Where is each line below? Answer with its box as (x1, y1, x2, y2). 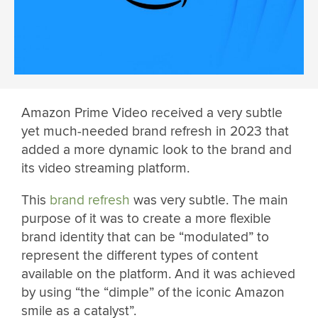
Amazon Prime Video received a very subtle (21, 104, 283, 122)
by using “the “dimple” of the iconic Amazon (21, 284, 285, 302)
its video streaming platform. (21, 160, 190, 177)
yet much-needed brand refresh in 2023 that (21, 123, 289, 141)
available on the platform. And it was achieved (21, 265, 295, 283)
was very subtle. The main (130, 192, 288, 209)
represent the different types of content (21, 247, 258, 265)
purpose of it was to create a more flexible (21, 210, 271, 228)
